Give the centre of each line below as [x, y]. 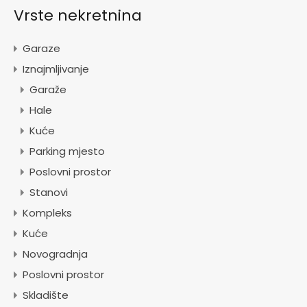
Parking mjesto [67, 151]
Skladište [46, 295]
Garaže [48, 89]
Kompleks [47, 212]
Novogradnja [55, 254]
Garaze [41, 48]
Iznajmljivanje [56, 69]
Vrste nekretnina [78, 15]
